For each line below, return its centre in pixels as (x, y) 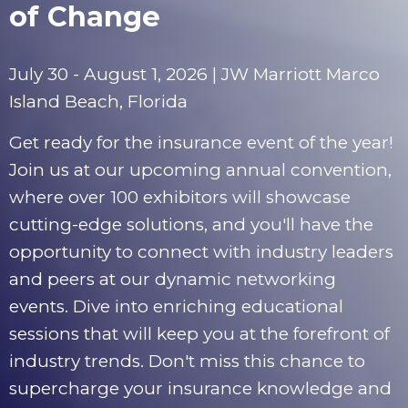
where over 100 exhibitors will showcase (180, 198)
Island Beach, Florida (98, 101)
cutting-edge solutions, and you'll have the (191, 225)
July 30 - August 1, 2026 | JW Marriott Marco (194, 74)
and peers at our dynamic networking (173, 280)
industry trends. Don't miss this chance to (187, 362)
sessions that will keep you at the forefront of (199, 334)
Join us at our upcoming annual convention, (200, 170)
